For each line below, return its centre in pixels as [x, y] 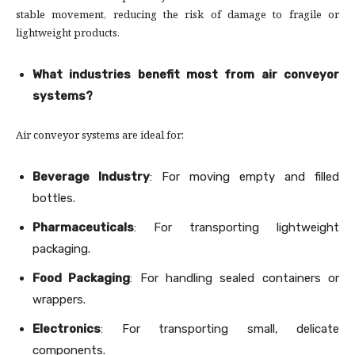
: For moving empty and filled [244, 177]
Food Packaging [82, 279]
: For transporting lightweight [237, 228]
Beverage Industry [91, 177]
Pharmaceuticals [83, 228]
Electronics [67, 329]
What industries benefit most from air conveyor [186, 75]
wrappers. [59, 300]
